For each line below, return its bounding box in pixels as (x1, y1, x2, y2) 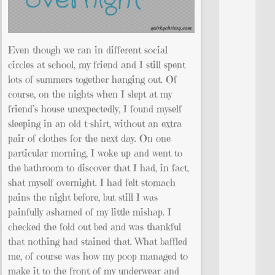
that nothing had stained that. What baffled (8, 234, 187, 247)
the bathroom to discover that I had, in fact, (8, 161, 189, 174)
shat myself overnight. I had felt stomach (8, 176, 176, 188)
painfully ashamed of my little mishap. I (8, 205, 171, 218)
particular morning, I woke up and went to (8, 146, 182, 159)
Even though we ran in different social (8, 43, 168, 56)
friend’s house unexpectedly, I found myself (8, 102, 182, 115)
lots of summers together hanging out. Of (8, 72, 177, 85)
